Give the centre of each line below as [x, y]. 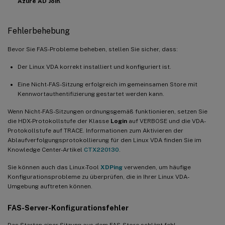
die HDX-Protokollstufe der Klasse [59, 121]
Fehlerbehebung [39, 31]
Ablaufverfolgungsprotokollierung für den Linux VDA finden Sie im [104, 140]
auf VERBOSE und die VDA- [166, 121]
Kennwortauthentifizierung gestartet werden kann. [91, 94]
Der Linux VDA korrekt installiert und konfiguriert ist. [94, 67]
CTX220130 [101, 149]
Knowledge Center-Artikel [46, 149]
